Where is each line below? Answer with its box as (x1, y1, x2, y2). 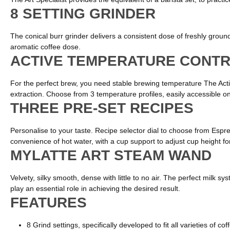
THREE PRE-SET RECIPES (10, 100, 194, 117)
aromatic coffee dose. (10, 43, 81, 51)
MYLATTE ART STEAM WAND (10, 147, 212, 164)
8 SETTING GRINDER (10, 6, 156, 22)
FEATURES (10, 195, 87, 211)
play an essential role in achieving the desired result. (10, 184, 180, 193)
